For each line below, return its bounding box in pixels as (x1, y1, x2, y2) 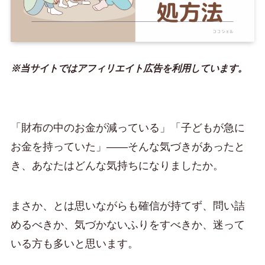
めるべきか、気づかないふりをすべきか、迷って (10, 218, 245, 231)
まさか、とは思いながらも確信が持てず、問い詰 (10, 199, 245, 212)
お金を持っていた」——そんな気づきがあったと (10, 140, 245, 153)
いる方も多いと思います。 (10, 237, 138, 250)
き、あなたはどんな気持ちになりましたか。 (10, 159, 224, 172)
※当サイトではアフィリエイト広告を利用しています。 (10, 63, 247, 74)
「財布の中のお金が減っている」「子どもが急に (10, 121, 245, 134)
